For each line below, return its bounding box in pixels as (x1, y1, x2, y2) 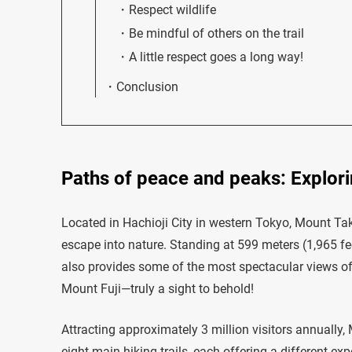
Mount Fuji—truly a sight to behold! (61, 280, 254, 296)
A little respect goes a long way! (129, 49, 303, 64)
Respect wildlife (129, 2, 216, 17)
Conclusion (116, 79, 178, 94)
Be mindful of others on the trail (129, 25, 304, 41)
